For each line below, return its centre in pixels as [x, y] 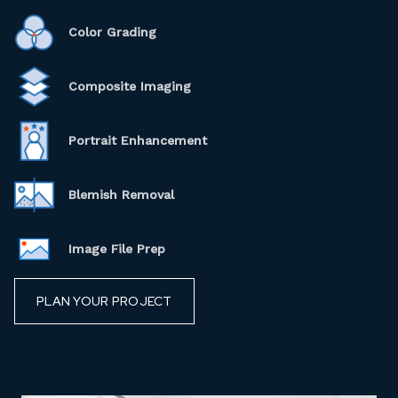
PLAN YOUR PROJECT [104, 301]
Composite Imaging [130, 86]
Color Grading [112, 32]
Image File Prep [117, 248]
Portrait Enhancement [138, 140]
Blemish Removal [121, 194]
